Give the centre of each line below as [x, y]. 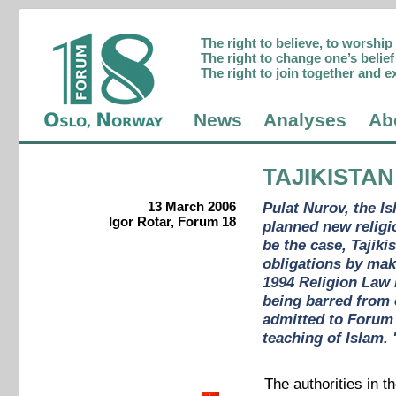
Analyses [305, 121]
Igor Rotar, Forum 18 [172, 222]
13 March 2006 [191, 207]
